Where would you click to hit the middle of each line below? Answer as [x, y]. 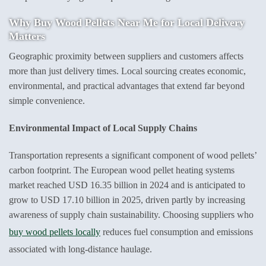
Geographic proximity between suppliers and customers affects [126, 56]
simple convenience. [47, 101]
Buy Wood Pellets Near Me [96, 23]
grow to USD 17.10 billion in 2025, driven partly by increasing [127, 200]
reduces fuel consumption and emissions [177, 232]
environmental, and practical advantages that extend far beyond [127, 86]
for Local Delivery [201, 23]
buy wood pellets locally [55, 232]
